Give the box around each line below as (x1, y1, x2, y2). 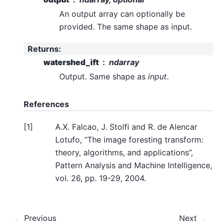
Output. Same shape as (59, 72, 148, 82)
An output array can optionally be (59, 8, 185, 19)
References (24, 99, 69, 110)
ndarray (109, 57, 139, 68)
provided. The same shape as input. (59, 21, 192, 32)
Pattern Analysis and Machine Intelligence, (55, 160, 212, 170)
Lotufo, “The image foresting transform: (55, 134, 203, 145)
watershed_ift (43, 57, 99, 68)
